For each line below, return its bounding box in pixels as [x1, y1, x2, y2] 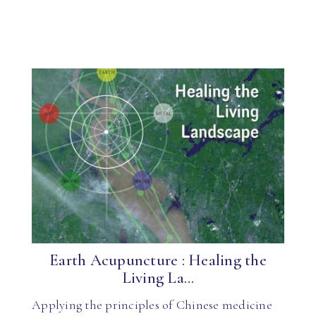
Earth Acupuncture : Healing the [49, 250, 267, 270]
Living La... [121, 268, 195, 288]
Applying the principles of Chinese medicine [32, 296, 272, 312]
